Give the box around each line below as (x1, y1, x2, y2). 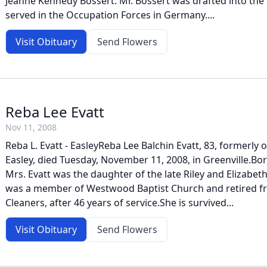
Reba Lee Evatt (5, 102, 104, 122)
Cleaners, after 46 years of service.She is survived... (5, 196, 234, 209)
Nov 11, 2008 (5, 122, 57, 133)
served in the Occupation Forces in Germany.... (5, 8, 215, 21)
